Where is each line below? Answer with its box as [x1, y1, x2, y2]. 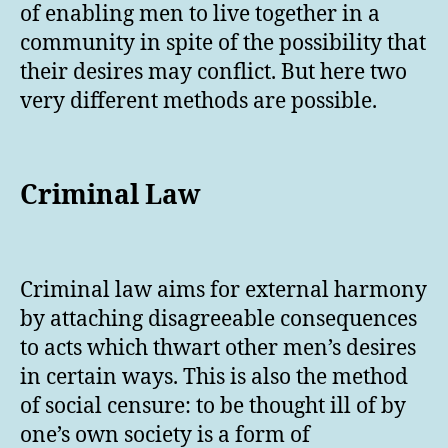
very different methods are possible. [20, 87, 377, 115]
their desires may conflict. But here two [20, 58, 407, 86]
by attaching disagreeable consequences [20, 305, 417, 333]
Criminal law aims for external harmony [20, 276, 427, 304]
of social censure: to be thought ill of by [20, 392, 406, 420]
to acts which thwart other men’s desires [20, 334, 416, 362]
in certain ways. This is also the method [20, 363, 408, 391]
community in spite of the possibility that [20, 29, 426, 57]
